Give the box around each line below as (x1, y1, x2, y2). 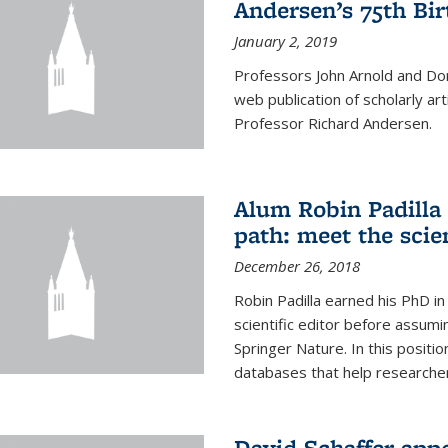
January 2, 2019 (233, 30, 337, 51)
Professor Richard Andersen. (233, 112, 432, 133)
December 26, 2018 (233, 256, 360, 277)
